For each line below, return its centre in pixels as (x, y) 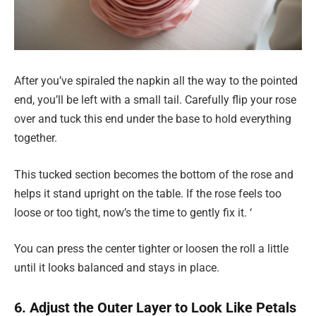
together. (36, 138)
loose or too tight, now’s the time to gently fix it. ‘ (133, 212)
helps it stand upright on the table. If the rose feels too (148, 193)
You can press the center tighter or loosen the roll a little (151, 249)
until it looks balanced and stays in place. (117, 268)
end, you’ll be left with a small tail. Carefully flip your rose (155, 100)
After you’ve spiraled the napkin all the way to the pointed (156, 81)
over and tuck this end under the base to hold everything (153, 119)
